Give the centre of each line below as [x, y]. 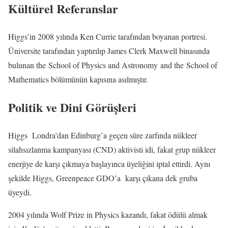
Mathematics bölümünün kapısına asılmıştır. [78, 79]
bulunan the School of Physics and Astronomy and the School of [113, 65]
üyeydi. [20, 192]
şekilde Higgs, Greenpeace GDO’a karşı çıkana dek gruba [103, 178]
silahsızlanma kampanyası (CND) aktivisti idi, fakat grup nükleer [112, 149]
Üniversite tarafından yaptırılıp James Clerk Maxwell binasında [109, 50]
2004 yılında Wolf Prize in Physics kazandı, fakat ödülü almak [108, 214]
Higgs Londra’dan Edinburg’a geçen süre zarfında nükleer [103, 135]
